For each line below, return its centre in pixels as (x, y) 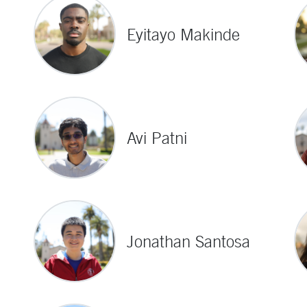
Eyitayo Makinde (183, 34)
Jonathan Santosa (188, 241)
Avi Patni (157, 138)
